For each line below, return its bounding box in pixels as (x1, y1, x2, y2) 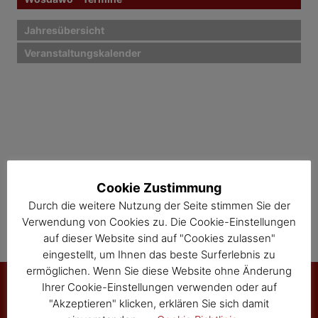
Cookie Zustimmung (97, 180, 221, 196)
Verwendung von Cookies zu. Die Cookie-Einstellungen (22, 215, 296, 229)
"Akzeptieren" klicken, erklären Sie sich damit (49, 296, 269, 310)
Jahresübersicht (24, 24, 105, 37)
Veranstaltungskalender (24, 47, 142, 60)
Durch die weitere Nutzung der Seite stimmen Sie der (28, 199, 290, 213)
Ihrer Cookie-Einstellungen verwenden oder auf (41, 280, 277, 294)
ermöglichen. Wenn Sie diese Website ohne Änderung (26, 263, 292, 278)
